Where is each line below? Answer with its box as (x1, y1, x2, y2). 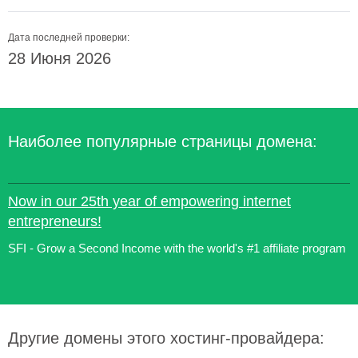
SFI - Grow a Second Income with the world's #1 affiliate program (8, 241, 346, 255)
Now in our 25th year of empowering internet (8, 193, 291, 209)
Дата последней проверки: (8, 32, 129, 43)
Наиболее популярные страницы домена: (8, 133, 317, 150)
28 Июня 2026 (8, 50, 111, 67)
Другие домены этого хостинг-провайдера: (8, 329, 324, 347)
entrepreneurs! (8, 213, 101, 229)
